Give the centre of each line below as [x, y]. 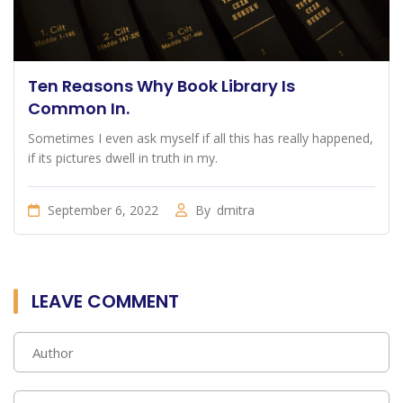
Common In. [79, 109]
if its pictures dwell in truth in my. [123, 158]
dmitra [236, 210]
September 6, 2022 [103, 210]
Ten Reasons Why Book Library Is [161, 86]
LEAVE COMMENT [105, 302]
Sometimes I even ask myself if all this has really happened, [201, 139]
